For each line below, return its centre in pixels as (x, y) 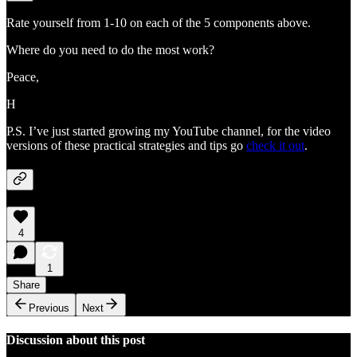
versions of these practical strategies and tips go (126, 146)
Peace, (23, 77)
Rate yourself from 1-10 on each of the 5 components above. (159, 23)
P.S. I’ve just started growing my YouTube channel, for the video (169, 131)
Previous (49, 308)
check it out (275, 146)
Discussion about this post (76, 340)
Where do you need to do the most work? (110, 50)
